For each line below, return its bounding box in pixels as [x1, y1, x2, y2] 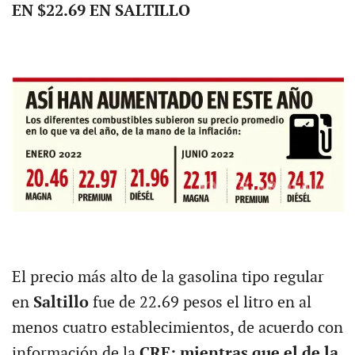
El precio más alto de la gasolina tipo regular [11, 268, 324, 288]
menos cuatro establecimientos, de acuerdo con [11, 319, 343, 338]
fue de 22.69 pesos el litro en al [92, 293, 311, 313]
